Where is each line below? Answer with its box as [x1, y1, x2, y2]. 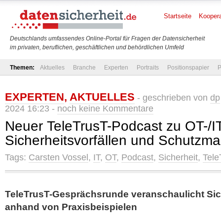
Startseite [164, 12, 191, 20]
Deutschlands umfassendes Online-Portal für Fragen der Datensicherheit [10, 35, 205, 42]
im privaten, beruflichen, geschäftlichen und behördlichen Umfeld [10, 44, 184, 51]
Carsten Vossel [29, 152, 88, 162]
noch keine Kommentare [57, 104, 153, 113]
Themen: [10, 64, 35, 71]
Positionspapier [167, 64, 209, 71]
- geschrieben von [135, 93, 210, 103]
